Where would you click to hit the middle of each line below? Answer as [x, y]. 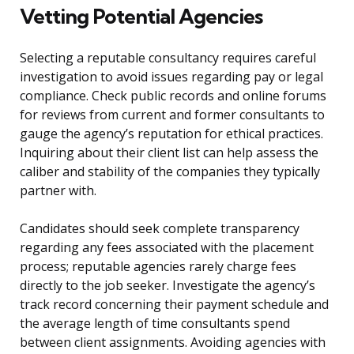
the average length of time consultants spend [155, 324]
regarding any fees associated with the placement [167, 248]
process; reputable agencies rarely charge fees [158, 267]
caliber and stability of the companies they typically [170, 172]
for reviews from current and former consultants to [172, 115]
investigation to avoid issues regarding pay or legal [171, 77]
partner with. [58, 191]
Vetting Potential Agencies [141, 17]
